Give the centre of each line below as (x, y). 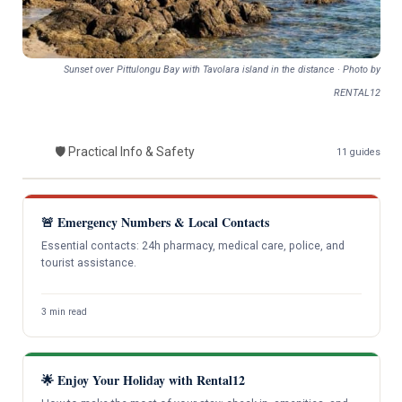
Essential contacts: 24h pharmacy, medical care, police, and (192, 245)
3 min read (64, 312)
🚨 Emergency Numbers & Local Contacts (155, 222)
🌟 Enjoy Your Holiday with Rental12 (143, 380)
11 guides (358, 153)
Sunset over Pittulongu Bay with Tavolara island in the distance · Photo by (222, 69)
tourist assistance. (88, 262)
